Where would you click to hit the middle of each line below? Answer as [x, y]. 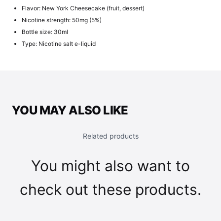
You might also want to [110, 166]
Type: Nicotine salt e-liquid [59, 44]
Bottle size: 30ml [45, 32]
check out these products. [110, 189]
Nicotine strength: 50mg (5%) [62, 20]
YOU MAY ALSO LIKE [70, 110]
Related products [110, 136]
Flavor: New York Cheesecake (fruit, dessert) [83, 8]
